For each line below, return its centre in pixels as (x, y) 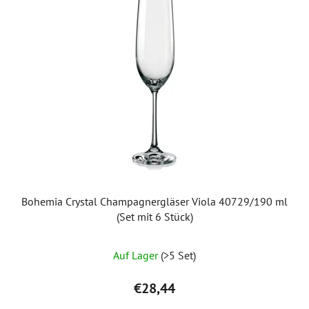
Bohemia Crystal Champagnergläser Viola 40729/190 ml (154, 201)
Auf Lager (137, 255)
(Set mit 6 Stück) (154, 216)
